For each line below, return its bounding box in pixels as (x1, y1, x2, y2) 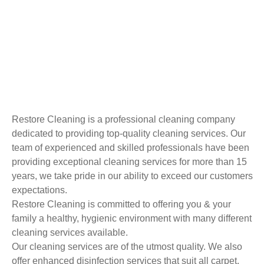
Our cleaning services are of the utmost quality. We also (12, 241, 242, 252)
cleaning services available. (12, 227, 128, 237)
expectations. (12, 184, 67, 195)
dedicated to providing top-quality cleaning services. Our (12, 128, 246, 138)
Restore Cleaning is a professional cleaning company (12, 114, 235, 124)
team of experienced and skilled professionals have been (12, 142, 249, 153)
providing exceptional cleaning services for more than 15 (12, 156, 247, 167)
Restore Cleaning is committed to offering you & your (12, 199, 231, 209)
